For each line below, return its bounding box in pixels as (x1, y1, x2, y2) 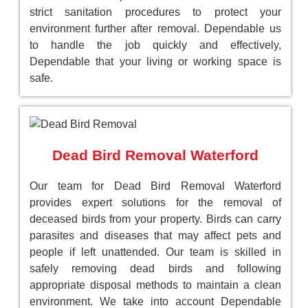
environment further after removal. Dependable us (30, 23, 281, 35)
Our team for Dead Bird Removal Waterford (30, 180, 281, 192)
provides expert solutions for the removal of (30, 197, 281, 209)
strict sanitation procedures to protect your (30, 6, 281, 19)
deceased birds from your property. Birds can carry (30, 213, 281, 225)
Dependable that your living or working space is (30, 56, 281, 68)
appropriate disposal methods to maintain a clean (30, 279, 281, 291)
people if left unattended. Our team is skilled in (30, 246, 281, 258)
